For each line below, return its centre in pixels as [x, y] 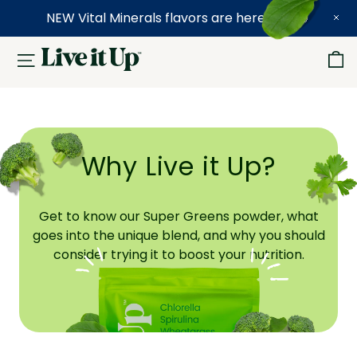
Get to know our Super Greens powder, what [178, 216]
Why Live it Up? [178, 166]
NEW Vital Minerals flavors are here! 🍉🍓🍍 [178, 18]
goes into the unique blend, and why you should [178, 235]
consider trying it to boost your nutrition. [178, 255]
